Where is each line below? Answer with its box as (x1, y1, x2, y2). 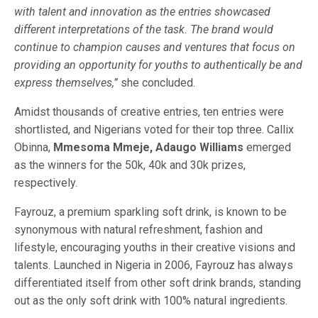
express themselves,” (14, 76, 118, 89)
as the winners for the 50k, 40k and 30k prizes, (14, 158, 246, 172)
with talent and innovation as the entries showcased (14, 5, 270, 18)
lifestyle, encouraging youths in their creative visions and (14, 241, 295, 254)
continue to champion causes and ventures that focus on (14, 40, 295, 54)
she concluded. (118, 76, 198, 89)
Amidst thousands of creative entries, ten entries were (14, 105, 284, 119)
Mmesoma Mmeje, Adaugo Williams (53, 141, 243, 154)
